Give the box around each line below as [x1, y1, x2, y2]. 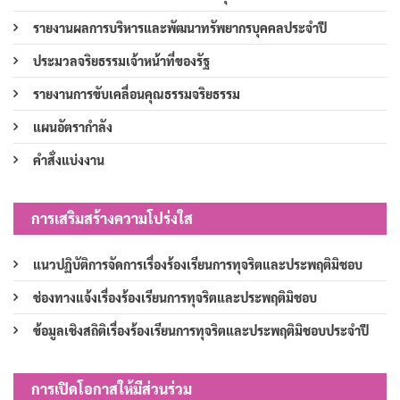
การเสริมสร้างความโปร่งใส [31, 209, 193, 229]
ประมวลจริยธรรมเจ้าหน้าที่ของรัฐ [33, 53, 210, 70]
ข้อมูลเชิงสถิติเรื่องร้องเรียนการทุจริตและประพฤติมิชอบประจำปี [33, 322, 369, 339]
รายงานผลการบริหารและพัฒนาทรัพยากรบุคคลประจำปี [33, 20, 327, 37]
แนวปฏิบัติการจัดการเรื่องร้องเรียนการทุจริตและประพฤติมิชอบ [33, 256, 362, 273]
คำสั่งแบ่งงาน [33, 152, 104, 169]
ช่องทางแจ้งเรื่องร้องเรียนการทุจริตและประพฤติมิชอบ [33, 289, 317, 306]
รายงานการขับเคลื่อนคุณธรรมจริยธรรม [33, 86, 240, 103]
